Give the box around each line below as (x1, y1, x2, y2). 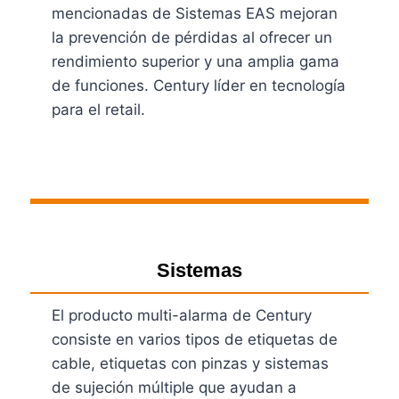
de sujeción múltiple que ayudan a (52, 378, 297, 396)
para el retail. (52, 100, 146, 118)
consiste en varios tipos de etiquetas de (52, 330, 338, 348)
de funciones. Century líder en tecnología (52, 76, 346, 94)
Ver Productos (52, 176, 154, 195)
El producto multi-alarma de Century (52, 305, 313, 324)
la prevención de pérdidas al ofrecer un (52, 28, 333, 46)
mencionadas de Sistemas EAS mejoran (52, 4, 338, 22)
